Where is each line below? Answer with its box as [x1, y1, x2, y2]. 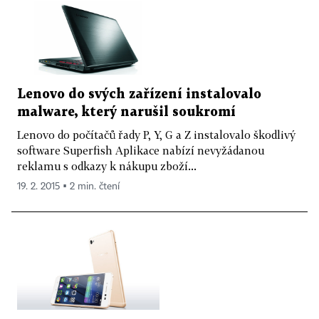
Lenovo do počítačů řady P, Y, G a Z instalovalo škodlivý [17, 128, 296, 142]
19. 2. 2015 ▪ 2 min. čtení [17, 182, 120, 192]
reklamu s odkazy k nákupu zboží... [17, 159, 197, 173]
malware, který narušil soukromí [17, 106, 236, 119]
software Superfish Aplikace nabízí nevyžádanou [17, 144, 264, 157]
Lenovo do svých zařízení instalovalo [17, 88, 261, 101]
